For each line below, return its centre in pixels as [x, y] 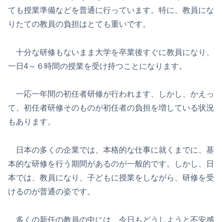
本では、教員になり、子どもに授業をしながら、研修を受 [111, 178]
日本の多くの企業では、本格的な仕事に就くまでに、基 [111, 150]
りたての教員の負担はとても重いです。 [79, 24]
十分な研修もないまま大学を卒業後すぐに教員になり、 [111, 52]
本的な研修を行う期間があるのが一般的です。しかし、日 [111, 164]
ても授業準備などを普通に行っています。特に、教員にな [111, 10]
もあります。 [32, 122]
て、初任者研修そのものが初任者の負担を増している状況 [111, 108]
